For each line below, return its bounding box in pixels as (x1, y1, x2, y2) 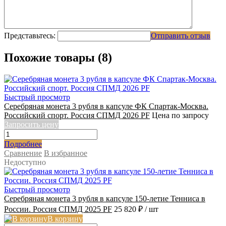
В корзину (47, 214, 83, 223)
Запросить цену (5, 120, 59, 129)
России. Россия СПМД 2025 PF (4, 205, 112, 214)
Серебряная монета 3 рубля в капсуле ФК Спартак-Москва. (4, 102, 208, 111)
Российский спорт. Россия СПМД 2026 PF (4, 111, 150, 120)
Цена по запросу (152, 111, 209, 120)
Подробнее (4, 140, 42, 149)
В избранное (44, 149, 87, 158)
